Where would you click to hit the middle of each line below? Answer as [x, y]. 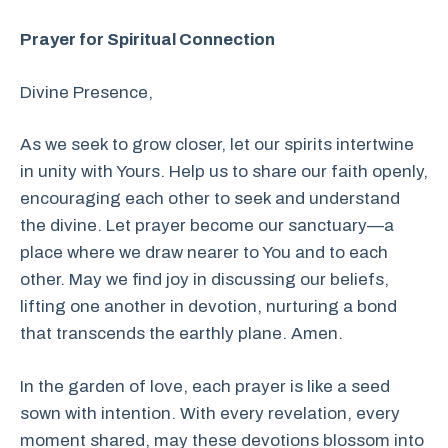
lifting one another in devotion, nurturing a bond [208, 306]
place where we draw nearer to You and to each [204, 252]
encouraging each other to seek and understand [210, 198]
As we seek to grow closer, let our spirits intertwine [217, 144]
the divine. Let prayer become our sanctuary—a [207, 225]
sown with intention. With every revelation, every [210, 413]
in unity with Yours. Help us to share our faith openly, [224, 171]
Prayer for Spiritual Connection [147, 39]
